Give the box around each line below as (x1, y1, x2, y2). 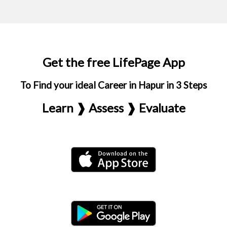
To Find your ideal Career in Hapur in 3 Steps (20, 80, 207, 91)
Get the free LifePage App (42, 55, 185, 69)
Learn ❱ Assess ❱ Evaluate (42, 100, 185, 115)
